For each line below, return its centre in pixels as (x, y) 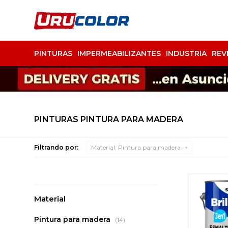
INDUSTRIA (187, 53)
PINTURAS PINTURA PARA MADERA (109, 119)
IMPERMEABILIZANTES (119, 53)
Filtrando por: (56, 147)
